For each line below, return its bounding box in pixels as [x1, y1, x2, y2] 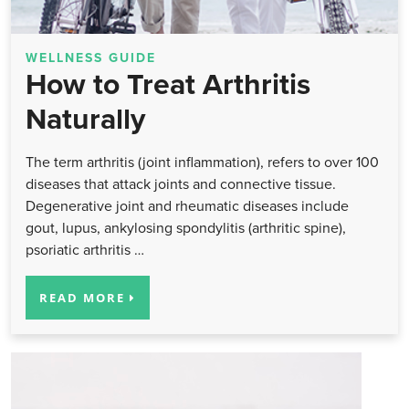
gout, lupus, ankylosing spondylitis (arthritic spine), [26, 218, 346, 237]
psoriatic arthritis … [26, 240, 144, 259]
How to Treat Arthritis [26, 67, 310, 102]
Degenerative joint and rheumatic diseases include [26, 196, 349, 215]
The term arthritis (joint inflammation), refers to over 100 [26, 152, 379, 172]
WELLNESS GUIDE [26, 49, 156, 66]
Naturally [26, 101, 145, 137]
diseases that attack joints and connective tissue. [26, 174, 336, 194]
